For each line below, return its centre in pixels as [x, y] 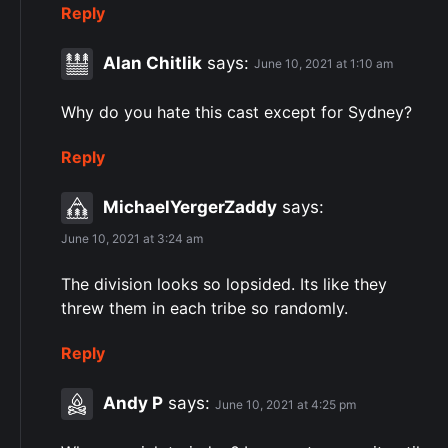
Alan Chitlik [152, 62]
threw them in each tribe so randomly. [204, 308]
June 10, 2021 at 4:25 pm [285, 404]
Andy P [133, 402]
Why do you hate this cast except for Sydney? [236, 111]
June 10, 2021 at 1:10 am [323, 64]
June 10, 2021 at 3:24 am [132, 239]
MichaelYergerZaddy [190, 206]
